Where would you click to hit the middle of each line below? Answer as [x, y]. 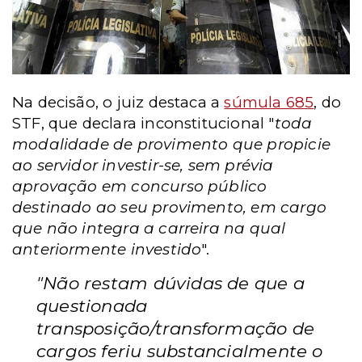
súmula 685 [269, 102]
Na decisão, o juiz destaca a [118, 102]
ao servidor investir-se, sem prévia [143, 165]
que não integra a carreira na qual [149, 228]
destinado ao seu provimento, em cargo [169, 207]
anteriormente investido [107, 249]
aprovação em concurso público [140, 186]
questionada [92, 305]
